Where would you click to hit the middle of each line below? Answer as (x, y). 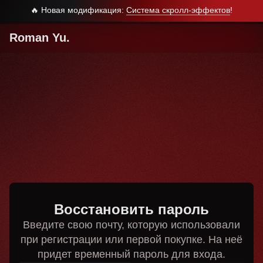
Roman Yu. (40, 38)
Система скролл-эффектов (178, 10)
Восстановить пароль (131, 209)
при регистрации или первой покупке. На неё (131, 240)
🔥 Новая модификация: (78, 10)
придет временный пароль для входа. (131, 254)
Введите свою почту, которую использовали (131, 225)
